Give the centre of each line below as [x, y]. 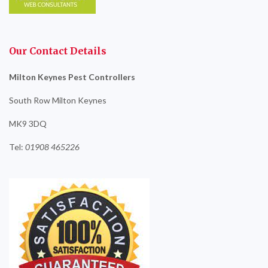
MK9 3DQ [28, 123]
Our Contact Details [58, 51]
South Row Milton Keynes [58, 100]
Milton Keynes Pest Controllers [72, 77]
